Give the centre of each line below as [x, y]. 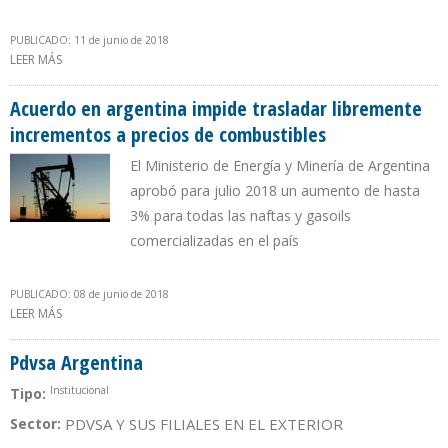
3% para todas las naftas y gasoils [240, 216]
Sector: [37, 424]
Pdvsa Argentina [76, 363]
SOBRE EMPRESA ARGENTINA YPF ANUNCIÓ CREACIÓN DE [222, 60]
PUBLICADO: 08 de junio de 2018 [89, 294]
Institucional [79, 390]
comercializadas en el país [214, 241]
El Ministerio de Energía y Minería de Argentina [280, 166]
